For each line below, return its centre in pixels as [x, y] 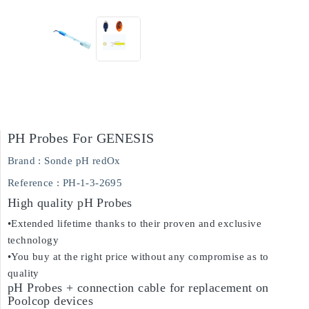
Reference [31, 183]
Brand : [24, 161]
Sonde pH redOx [82, 161]
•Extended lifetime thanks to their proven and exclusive [134, 223]
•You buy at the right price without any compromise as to [138, 257]
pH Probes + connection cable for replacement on [138, 288]
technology [33, 240]
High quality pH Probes [70, 203]
